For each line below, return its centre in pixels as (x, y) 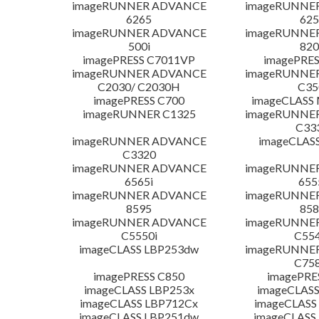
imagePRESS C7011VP (139, 60)
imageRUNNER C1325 (139, 114)
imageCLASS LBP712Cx (139, 303)
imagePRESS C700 (139, 100)
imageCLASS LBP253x (139, 290)
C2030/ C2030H (139, 87)
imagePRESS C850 (139, 276)
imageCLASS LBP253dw (139, 249)
